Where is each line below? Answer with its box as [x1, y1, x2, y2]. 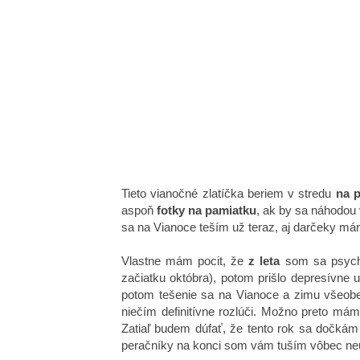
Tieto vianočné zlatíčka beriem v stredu [121, 186, 336, 200]
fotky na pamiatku [157, 202, 256, 217]
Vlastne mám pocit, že [121, 253, 244, 268]
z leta [243, 253, 285, 268]
